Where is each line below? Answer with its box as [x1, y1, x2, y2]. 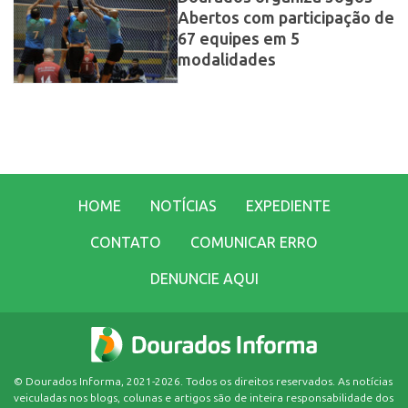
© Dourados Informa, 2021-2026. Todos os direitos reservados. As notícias [14, 374, 393, 388]
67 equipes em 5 [177, 29, 300, 50]
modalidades [177, 50, 276, 71]
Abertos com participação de [177, 8, 394, 29]
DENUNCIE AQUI [149, 270, 259, 289]
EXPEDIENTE [245, 198, 331, 216]
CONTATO [90, 234, 161, 252]
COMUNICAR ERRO [190, 234, 318, 252]
